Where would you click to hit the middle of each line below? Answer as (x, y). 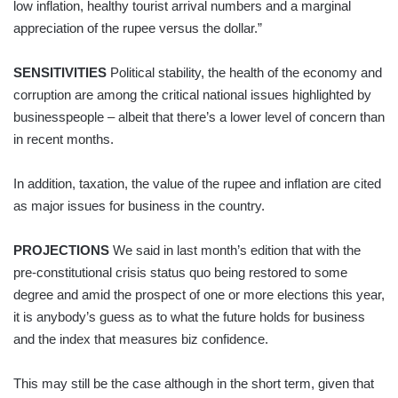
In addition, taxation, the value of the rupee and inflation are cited (197, 183)
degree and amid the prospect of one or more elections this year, (199, 294)
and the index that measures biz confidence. (141, 338)
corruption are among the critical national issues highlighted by (192, 94)
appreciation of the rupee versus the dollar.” (138, 28)
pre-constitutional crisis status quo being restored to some (180, 272)
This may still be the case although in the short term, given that (194, 383)
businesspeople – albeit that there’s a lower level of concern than (199, 116)
